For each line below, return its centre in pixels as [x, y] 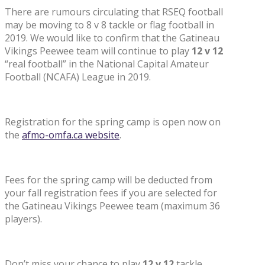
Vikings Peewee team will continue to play [98, 51]
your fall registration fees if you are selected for [111, 193]
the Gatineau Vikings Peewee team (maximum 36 [112, 206]
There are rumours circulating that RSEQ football [114, 12]
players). [23, 219]
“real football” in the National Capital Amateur [107, 64]
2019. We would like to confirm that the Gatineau [112, 38]
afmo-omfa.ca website [71, 135]
